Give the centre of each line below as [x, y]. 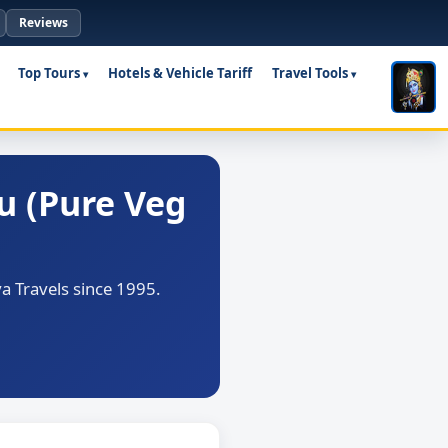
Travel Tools [309, 73]
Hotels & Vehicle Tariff [179, 73]
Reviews [43, 22]
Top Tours [48, 73]
